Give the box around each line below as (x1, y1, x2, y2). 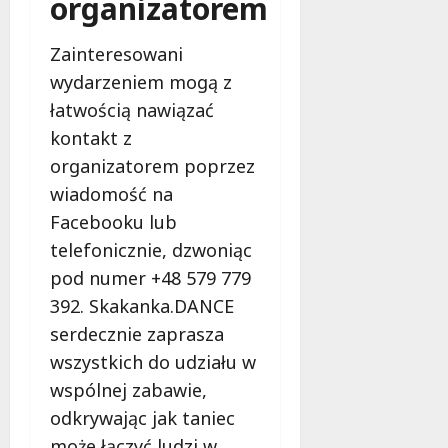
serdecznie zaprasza (50, 321, 224, 346)
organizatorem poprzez (50, 153, 255, 178)
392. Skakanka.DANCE (50, 293, 234, 318)
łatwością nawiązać (50, 97, 214, 122)
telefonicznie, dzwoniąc (50, 237, 252, 262)
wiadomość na (50, 181, 173, 206)
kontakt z (50, 125, 132, 150)
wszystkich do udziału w (50, 349, 256, 374)
